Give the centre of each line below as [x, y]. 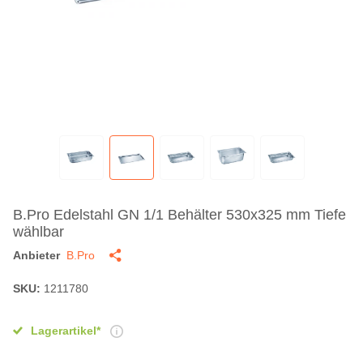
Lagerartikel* [69, 331]
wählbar [38, 232]
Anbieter [36, 256]
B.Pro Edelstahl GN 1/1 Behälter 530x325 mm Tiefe [179, 215]
